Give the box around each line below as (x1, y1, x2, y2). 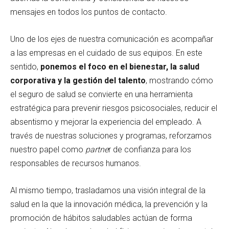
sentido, (10, 61, 40, 72)
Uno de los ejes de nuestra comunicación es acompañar (10, 34, 213, 44)
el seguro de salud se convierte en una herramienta (10, 89, 193, 99)
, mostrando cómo (146, 75, 213, 85)
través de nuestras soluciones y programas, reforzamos (10, 130, 212, 141)
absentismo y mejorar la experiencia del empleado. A (10, 117, 201, 127)
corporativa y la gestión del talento (10, 75, 146, 85)
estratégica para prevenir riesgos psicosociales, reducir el (10, 103, 217, 113)
